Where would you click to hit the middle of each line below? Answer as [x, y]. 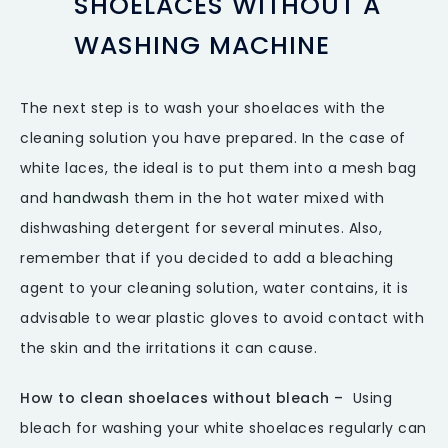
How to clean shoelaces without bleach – [182, 398]
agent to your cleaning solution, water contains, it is [214, 288]
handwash [91, 198]
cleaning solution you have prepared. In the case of [213, 138]
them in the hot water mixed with [257, 198]
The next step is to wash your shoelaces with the [202, 108]
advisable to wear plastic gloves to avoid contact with [222, 318]
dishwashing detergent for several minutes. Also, [201, 228]
